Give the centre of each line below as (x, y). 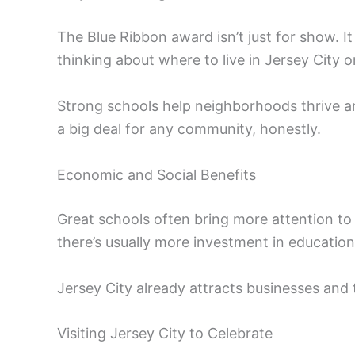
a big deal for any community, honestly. (189, 128)
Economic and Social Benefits (157, 174)
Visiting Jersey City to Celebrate (165, 334)
